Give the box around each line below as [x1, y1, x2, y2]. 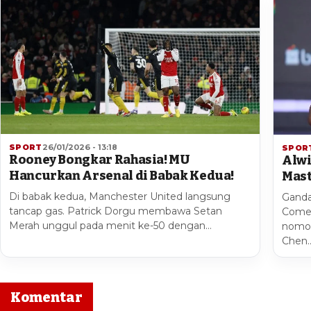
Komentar [10, 288, 83, 305]
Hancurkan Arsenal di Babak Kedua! [9, 168, 235, 184]
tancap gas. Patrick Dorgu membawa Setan [9, 205, 222, 218]
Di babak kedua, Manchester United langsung [9, 190, 230, 203]
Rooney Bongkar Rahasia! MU [9, 152, 190, 168]
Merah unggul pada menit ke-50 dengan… [9, 219, 212, 233]
